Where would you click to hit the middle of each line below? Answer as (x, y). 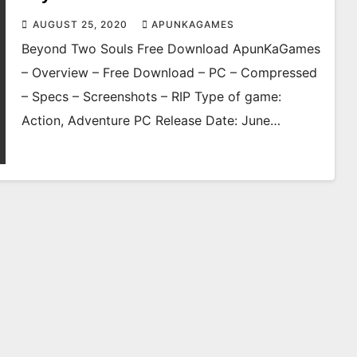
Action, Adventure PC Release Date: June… (151, 120)
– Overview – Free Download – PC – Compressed (169, 73)
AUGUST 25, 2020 (81, 24)
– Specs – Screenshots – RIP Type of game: (151, 96)
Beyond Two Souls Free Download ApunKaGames (171, 49)
